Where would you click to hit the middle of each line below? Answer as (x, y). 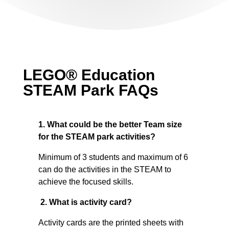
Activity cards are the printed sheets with (111, 223)
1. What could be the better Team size (110, 124)
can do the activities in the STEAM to (105, 169)
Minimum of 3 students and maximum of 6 (113, 157)
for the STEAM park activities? (97, 137)
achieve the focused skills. (86, 182)
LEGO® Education (89, 75)
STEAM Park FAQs (90, 90)
